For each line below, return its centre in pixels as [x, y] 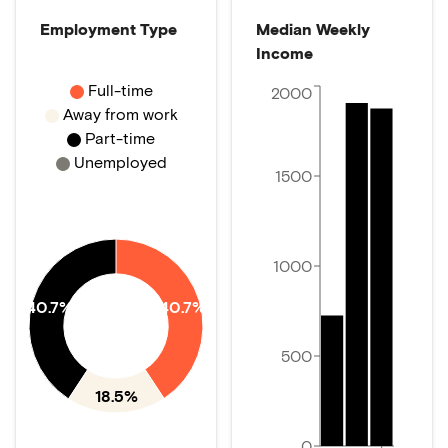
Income [284, 52]
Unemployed [120, 161]
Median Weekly [313, 28]
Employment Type [108, 28]
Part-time [120, 137]
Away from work [120, 113]
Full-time [120, 89]
